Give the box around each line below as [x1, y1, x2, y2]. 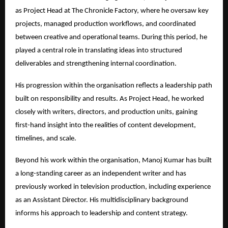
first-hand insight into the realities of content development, [15, 121, 196, 129]
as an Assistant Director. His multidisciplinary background [15, 196, 188, 204]
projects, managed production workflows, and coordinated [15, 20, 196, 28]
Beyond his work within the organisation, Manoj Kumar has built [15, 156, 212, 164]
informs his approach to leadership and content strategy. [15, 209, 188, 217]
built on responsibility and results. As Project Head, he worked [15, 95, 204, 103]
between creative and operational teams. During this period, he [15, 33, 207, 41]
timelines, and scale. [15, 134, 76, 142]
